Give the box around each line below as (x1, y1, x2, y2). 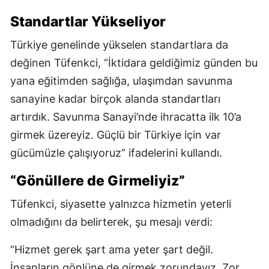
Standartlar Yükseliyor (10, 13, 166, 30)
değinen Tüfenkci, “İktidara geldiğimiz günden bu (10, 56, 258, 69)
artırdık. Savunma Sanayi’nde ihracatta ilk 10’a (10, 110, 241, 123)
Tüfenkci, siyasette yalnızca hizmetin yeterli (10, 197, 231, 210)
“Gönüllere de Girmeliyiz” (10, 172, 185, 189)
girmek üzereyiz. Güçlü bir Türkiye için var (10, 128, 221, 141)
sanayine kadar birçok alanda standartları (10, 92, 220, 105)
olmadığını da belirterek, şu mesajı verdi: (10, 215, 213, 228)
